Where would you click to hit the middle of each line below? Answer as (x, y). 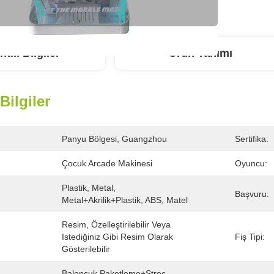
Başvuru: (252, 194)
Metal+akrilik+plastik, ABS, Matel (125, 200)
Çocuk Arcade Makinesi (107, 163)
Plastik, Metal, (89, 188)
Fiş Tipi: (250, 237)
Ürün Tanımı (201, 53)
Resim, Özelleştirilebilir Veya (116, 224)
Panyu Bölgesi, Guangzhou (114, 139)
